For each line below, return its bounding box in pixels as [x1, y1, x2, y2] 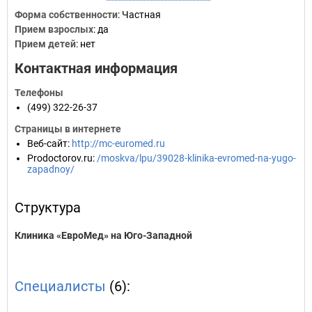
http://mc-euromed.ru [72, 138, 165, 149]
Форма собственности [15, 9, 118, 20]
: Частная [118, 9, 161, 20]
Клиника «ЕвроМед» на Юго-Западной [15, 230, 192, 241]
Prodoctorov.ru [27, 153, 93, 164]
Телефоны [15, 87, 63, 98]
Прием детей [15, 38, 76, 49]
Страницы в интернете [15, 123, 121, 134]
